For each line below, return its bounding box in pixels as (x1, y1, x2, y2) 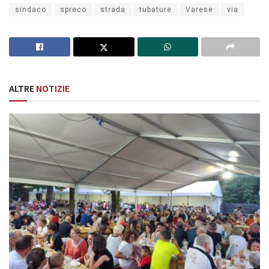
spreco (60, 5, 86, 14)
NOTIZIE (34, 82, 70, 95)
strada (100, 5, 125, 14)
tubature (139, 5, 172, 14)
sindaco (15, 5, 46, 14)
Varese (186, 5, 213, 14)
